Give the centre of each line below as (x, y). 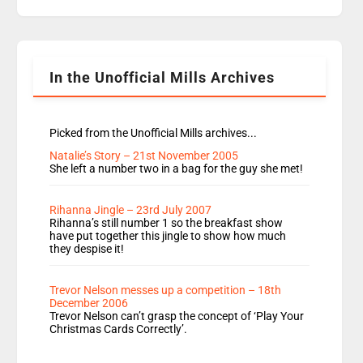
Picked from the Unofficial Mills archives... (154, 133)
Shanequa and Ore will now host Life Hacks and (179, 37)
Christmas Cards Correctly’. (119, 329)
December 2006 (89, 303)
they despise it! (87, 249)
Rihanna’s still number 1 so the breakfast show (167, 223)
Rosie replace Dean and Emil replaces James (172, 19)
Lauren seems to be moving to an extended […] (175, 55)
